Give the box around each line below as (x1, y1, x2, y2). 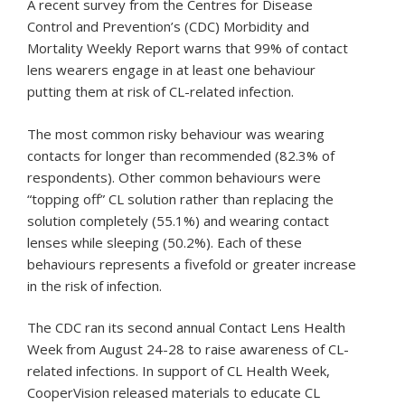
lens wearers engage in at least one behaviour (27, 61, 316, 80)
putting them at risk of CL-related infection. (27, 82, 294, 101)
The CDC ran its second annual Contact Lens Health (27, 318, 345, 337)
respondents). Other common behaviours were (27, 167, 321, 186)
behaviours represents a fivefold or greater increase (27, 254, 356, 273)
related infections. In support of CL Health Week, (27, 362, 330, 381)
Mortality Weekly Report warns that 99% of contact (27, 39, 348, 58)
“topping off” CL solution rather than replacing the (27, 189, 334, 208)
